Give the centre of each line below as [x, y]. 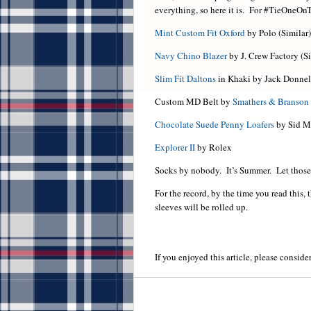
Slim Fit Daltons [185, 79]
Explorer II [175, 148]
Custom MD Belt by [194, 102]
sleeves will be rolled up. [201, 207]
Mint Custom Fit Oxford [200, 33]
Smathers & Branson [271, 102]
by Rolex [213, 148]
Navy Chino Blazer [191, 56]
